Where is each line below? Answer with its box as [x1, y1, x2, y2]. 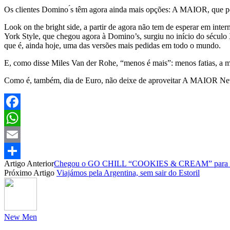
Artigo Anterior [4, 159, 54, 168]
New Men [4, 212, 37, 221]
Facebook [4, 113, 36, 122]
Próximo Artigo [4, 168, 56, 177]
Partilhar [4, 162, 31, 171]
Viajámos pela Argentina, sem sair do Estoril [56, 168, 200, 177]
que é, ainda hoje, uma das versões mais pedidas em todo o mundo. [4, 41, 221, 50]
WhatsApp [4, 129, 39, 139]
